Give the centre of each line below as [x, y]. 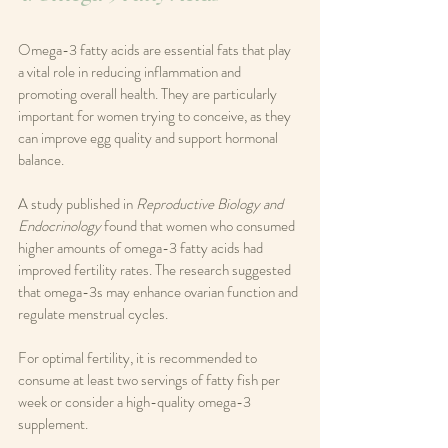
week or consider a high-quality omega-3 [136, 402]
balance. [41, 160]
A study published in [77, 204]
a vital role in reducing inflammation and [131, 72]
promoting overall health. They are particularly [149, 94]
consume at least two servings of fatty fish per [150, 380]
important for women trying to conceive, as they [156, 116]
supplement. [53, 424]
